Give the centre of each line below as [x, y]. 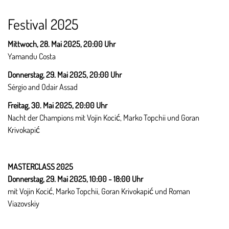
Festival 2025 [43, 24]
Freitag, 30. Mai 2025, [41, 105]
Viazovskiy [24, 203]
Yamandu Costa [32, 56]
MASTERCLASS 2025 [40, 167]
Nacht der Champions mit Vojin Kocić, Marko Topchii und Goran [104, 118]
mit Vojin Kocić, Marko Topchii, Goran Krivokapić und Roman [99, 191]
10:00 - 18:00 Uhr [116, 179]
